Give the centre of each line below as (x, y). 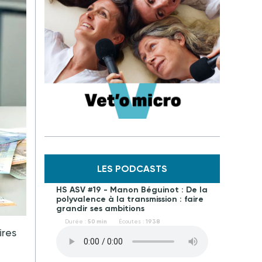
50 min (97, 222)
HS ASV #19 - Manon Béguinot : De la (132, 190)
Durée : (76, 221)
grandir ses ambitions (100, 208)
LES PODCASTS (132, 169)
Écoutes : (132, 221)
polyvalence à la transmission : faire (130, 199)
